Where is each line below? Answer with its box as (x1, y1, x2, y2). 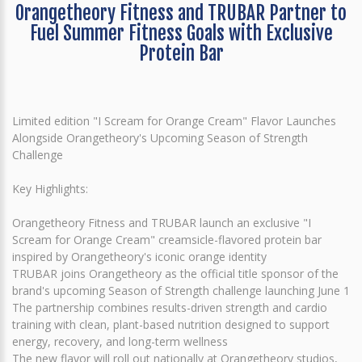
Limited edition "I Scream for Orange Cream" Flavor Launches (12, 112, 336, 128)
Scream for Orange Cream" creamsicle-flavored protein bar (12, 231, 322, 247)
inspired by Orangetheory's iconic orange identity (12, 248, 267, 264)
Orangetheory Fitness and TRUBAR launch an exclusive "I (12, 214, 311, 230)
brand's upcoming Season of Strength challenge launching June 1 (12, 282, 350, 298)
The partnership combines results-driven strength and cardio (12, 299, 327, 315)
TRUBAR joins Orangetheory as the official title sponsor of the (12, 265, 339, 281)
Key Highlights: (12, 180, 88, 196)
